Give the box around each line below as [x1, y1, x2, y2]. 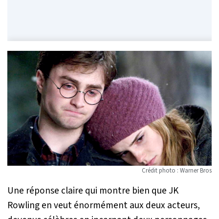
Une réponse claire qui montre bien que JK [7, 183, 178, 197]
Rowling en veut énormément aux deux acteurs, [7, 198, 200, 212]
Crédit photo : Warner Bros [142, 166, 212, 175]
